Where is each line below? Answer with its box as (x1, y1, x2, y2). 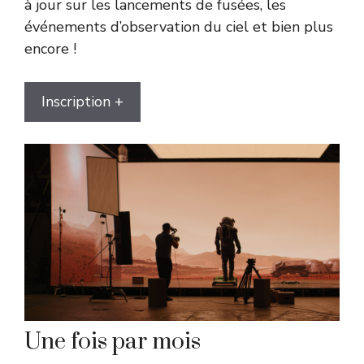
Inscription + (41, 91, 123, 111)
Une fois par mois (24, 327, 201, 356)
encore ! (24, 38, 76, 58)
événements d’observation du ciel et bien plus (24, 16, 333, 37)
